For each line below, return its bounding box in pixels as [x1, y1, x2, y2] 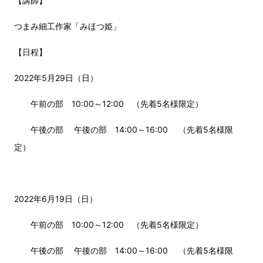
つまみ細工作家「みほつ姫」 [14, 21, 121, 32]
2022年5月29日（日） [14, 73, 98, 83]
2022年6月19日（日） [14, 194, 97, 204]
